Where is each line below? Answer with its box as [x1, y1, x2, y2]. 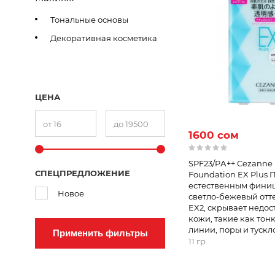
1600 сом [188, 129, 239, 142]
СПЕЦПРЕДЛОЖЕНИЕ [35, 168, 130, 179]
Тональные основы [50, 15, 128, 25]
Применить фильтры [52, 228, 148, 239]
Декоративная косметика [50, 33, 157, 44]
